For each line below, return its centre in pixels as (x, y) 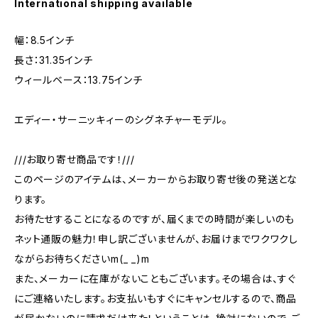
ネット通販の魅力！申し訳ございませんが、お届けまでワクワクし (156, 239)
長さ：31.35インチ (54, 60)
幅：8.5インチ (44, 40)
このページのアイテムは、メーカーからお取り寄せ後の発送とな (156, 179)
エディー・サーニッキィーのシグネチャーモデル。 (121, 120)
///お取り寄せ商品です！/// (75, 159)
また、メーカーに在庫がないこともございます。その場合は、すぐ (155, 279)
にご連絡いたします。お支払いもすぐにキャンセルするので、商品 (155, 298)
